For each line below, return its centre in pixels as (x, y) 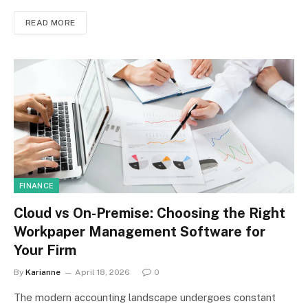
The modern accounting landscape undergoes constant (145, 297)
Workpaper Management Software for (140, 231)
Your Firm (45, 250)
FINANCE (37, 185)
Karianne (43, 272)
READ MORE (51, 22)
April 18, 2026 (102, 272)
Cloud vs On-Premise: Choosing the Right (150, 213)
